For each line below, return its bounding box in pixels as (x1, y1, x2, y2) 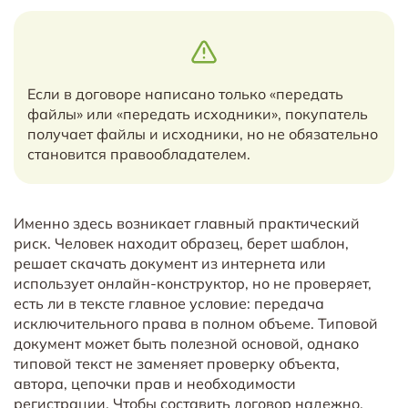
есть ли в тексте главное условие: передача (14, 293, 324, 312)
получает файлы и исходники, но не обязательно (27, 125, 378, 143)
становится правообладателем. (27, 145, 250, 163)
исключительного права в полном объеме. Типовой (14, 313, 378, 332)
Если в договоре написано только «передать (27, 85, 343, 103)
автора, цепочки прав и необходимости (14, 373, 296, 393)
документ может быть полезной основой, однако (14, 333, 359, 352)
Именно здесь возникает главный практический (14, 213, 360, 232)
